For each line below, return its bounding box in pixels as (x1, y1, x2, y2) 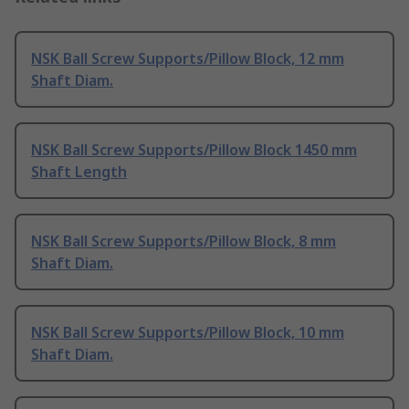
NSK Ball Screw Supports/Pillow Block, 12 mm (31, 48, 344, 69)
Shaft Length (31, 162, 127, 183)
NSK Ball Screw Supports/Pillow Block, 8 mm (31, 231, 336, 252)
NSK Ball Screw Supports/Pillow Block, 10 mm (31, 322, 344, 343)
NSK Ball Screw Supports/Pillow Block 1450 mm (31, 140, 357, 161)
